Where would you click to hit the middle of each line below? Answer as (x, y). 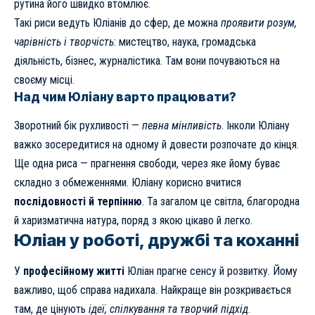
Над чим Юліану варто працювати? (125, 97)
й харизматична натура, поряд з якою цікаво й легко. (133, 220)
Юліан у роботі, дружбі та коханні (156, 240)
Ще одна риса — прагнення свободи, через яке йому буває (147, 163)
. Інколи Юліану (256, 126)
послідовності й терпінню (78, 201)
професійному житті (74, 271)
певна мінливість (182, 126)
